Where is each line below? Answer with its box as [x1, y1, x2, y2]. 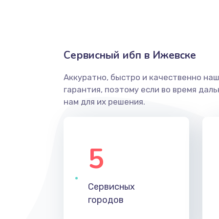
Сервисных [88, 181, 135, 192]
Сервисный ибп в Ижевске [63, 48, 196, 62]
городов [88, 195, 124, 205]
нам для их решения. [63, 97, 145, 107]
